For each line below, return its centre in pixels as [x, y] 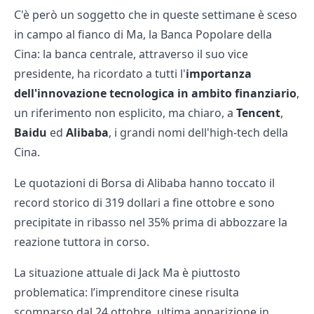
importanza [219, 74]
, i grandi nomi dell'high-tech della [198, 133]
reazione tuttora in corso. [82, 242]
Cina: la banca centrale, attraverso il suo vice [131, 54]
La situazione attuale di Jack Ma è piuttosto [127, 273]
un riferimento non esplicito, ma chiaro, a [125, 113]
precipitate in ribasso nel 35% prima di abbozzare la [151, 223]
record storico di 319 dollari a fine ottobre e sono [144, 203]
